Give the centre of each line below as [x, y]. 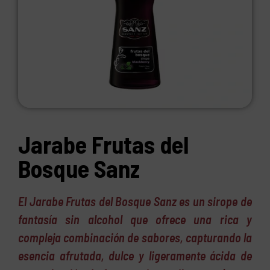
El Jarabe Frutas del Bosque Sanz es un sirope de [135, 201]
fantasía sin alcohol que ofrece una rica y [135, 219]
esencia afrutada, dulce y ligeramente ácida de [135, 255]
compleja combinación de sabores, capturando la [135, 237]
